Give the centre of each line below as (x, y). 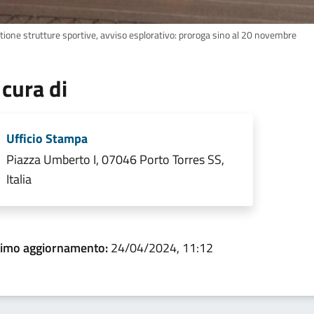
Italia (19, 179)
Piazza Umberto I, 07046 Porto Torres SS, (115, 160)
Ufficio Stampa (47, 139)
